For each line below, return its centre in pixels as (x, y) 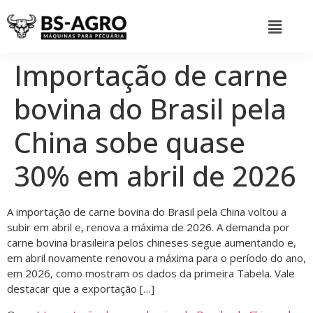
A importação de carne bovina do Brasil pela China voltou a (147, 212)
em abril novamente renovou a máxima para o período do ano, (156, 258)
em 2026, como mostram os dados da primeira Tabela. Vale (151, 274)
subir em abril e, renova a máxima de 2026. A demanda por (148, 227)
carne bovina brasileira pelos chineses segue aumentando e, (152, 243)
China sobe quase (130, 143)
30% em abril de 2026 (155, 176)
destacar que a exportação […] (81, 289)
